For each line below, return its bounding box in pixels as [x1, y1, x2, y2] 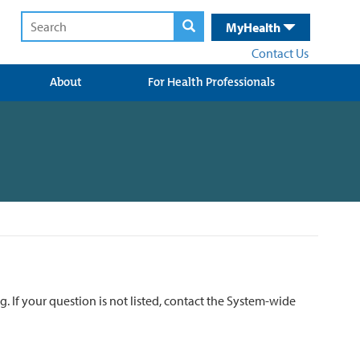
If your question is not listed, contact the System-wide [12, 292, 296, 309]
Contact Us [252, 45, 309, 61]
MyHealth [226, 19, 283, 35]
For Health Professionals [148, 74, 275, 90]
